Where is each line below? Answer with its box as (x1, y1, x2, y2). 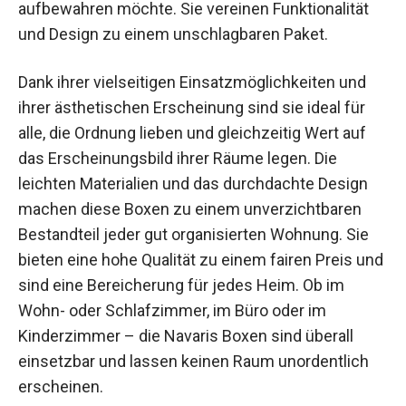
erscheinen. (18, 377, 103, 397)
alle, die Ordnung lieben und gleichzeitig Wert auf (18, 123, 366, 143)
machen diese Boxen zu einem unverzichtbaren (18, 199, 362, 219)
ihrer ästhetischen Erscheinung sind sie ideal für (18, 98, 365, 118)
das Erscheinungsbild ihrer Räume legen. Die (18, 149, 337, 169)
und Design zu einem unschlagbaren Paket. (18, 24, 328, 43)
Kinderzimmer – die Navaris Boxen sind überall (18, 326, 353, 346)
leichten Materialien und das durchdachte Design (18, 174, 368, 194)
